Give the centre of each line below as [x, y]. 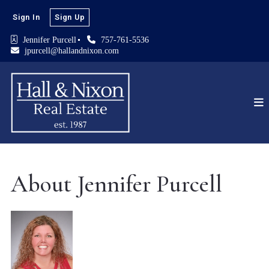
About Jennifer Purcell [116, 184]
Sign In [26, 17]
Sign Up [70, 17]
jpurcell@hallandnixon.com [72, 50]
